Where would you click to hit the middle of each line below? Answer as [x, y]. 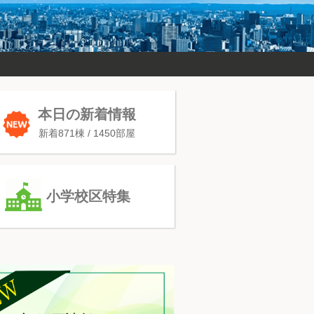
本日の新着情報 [87, 114]
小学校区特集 [88, 196]
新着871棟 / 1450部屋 [87, 133]
